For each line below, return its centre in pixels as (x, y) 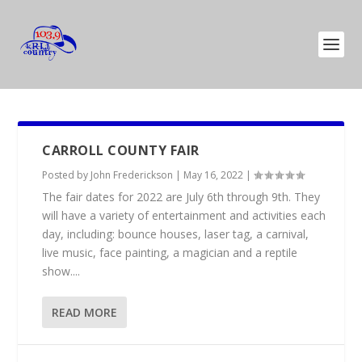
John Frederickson (132, 175)
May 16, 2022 (214, 175)
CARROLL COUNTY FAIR (121, 150)
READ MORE (85, 312)
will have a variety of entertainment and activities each (184, 215)
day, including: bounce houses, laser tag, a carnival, (176, 234)
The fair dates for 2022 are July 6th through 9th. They (181, 197)
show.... (61, 271)
